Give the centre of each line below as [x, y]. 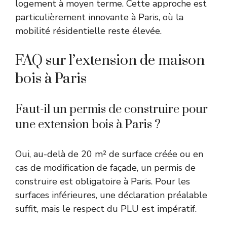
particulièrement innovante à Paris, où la [99, 17]
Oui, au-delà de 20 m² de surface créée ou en [109, 154]
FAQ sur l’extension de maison [110, 61]
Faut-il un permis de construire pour [111, 110]
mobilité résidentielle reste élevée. [88, 31]
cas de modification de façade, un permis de [105, 168]
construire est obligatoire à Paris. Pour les [103, 182]
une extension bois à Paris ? [88, 125]
